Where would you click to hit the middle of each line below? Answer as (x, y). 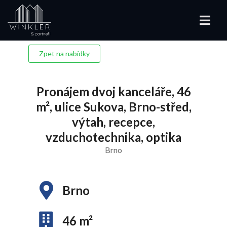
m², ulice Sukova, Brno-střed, (113, 107)
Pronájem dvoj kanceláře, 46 (113, 91)
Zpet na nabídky (64, 53)
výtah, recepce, (113, 122)
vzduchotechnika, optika (113, 137)
